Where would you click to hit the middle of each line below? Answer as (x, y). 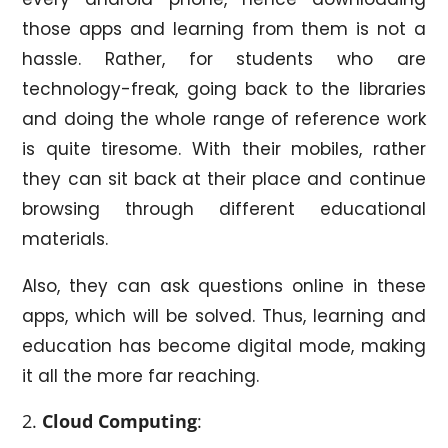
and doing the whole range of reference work (224, 118)
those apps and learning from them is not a (224, 28)
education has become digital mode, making (224, 345)
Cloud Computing (120, 420)
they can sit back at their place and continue (224, 178)
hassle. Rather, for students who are (224, 58)
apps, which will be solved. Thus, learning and (224, 315)
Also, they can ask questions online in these (224, 285)
